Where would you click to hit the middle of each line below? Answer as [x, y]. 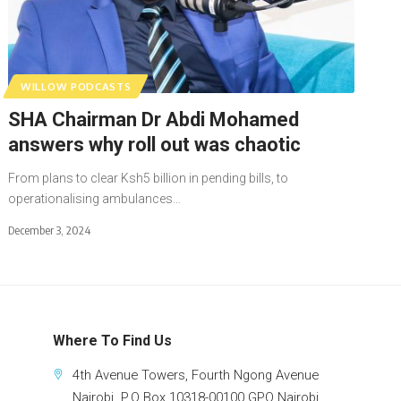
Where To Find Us [112, 340]
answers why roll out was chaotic [155, 144]
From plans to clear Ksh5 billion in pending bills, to [149, 178]
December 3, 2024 [50, 230]
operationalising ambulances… [95, 198]
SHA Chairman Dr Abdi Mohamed [154, 119]
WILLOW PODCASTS [76, 86]
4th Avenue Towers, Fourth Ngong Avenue [196, 375]
